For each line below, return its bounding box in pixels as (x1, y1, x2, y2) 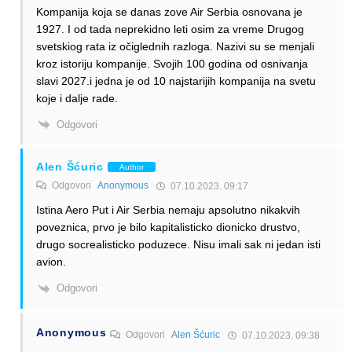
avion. (36, 255, 66, 269)
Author (119, 162, 144, 171)
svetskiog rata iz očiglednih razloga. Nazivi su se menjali (36, 39, 314, 53)
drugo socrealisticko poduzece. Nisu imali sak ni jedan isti (36, 238, 321, 251)
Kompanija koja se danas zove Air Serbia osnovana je (36, 5, 302, 18)
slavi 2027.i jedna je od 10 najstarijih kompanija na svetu (36, 74, 316, 87)
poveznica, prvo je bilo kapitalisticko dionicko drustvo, (36, 221, 300, 234)
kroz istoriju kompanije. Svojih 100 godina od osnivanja (36, 57, 308, 70)
